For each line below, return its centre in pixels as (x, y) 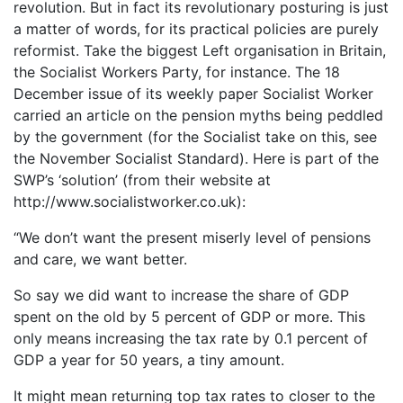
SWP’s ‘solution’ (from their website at (142, 179)
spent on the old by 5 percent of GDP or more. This (189, 316)
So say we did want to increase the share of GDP (181, 295)
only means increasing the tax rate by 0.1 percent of (191, 338)
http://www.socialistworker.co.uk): (130, 201)
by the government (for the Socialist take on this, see (195, 136)
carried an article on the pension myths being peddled (198, 115)
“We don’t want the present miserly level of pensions (192, 237)
